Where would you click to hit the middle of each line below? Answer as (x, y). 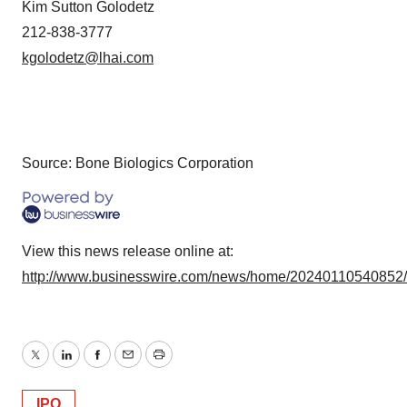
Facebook (128, 365)
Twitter (55, 365)
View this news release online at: (128, 252)
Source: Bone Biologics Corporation (138, 164)
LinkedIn (93, 365)
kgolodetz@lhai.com (88, 58)
